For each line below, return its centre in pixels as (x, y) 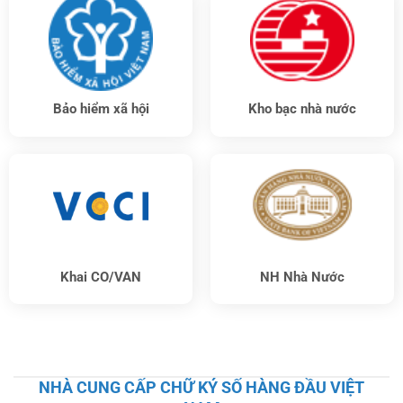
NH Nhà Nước (302, 277)
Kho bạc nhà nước (302, 109)
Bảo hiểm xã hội (101, 109)
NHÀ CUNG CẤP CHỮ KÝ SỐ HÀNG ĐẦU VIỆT (201, 388)
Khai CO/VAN (101, 277)
